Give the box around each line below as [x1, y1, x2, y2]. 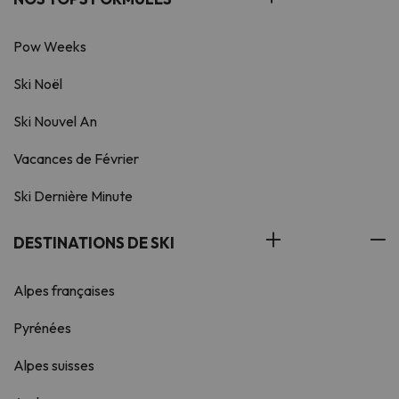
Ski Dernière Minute [13, 187, 133, 206]
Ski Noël [13, 75, 62, 94]
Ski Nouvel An [13, 112, 97, 131]
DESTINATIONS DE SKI [13, 233, 175, 253]
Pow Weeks [13, 37, 86, 56]
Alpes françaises [13, 281, 115, 300]
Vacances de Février [13, 150, 139, 168]
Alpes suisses [13, 356, 94, 375]
